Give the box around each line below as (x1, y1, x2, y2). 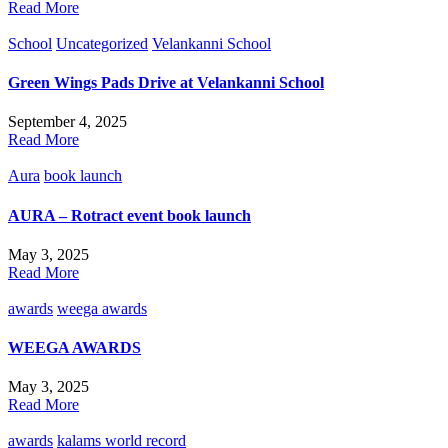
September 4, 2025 (8, 113, 127, 131)
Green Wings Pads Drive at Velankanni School (8, 74, 324, 92)
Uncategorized (56, 34, 148, 52)
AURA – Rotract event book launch (8, 206, 251, 224)
